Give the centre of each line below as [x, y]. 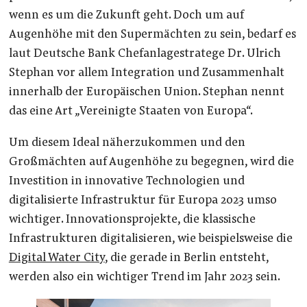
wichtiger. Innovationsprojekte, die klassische [132, 220]
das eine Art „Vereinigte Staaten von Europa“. [131, 112]
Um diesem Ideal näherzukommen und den [127, 143]
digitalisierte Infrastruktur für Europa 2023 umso [143, 200]
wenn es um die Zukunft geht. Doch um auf [126, 16]
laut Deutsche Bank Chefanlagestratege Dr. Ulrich [145, 54]
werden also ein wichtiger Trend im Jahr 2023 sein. [144, 277]
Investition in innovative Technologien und [126, 181]
